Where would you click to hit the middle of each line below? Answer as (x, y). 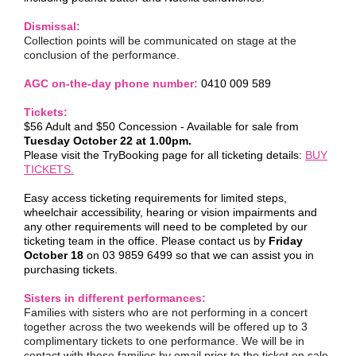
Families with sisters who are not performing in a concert (166, 312)
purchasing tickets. (71, 269)
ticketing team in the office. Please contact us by (146, 241)
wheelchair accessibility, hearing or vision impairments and (170, 212)
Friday (286, 241)
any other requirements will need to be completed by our (166, 226)
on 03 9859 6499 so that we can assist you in (199, 255)
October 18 (54, 255)
